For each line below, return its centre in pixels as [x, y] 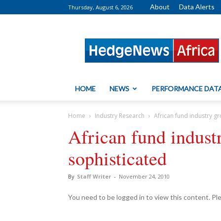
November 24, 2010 [144, 176]
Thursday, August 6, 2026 [100, 7]
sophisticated [117, 158]
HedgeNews [171, 33]
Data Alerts [197, 7]
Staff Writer [94, 176]
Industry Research [120, 116]
